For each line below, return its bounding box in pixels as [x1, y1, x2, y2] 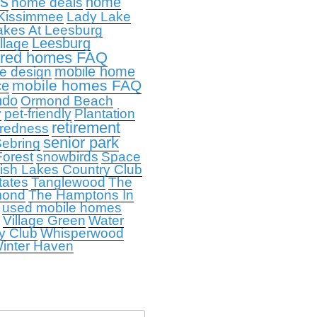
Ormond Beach [20, 93, 113, 108]
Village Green [2, 213, 86, 228]
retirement [51, 119, 120, 137]
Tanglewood [30, 175, 105, 190]
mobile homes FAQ [11, 77, 142, 94]
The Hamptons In [28, 188, 134, 202]
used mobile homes [1, 200, 122, 215]
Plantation [74, 106, 135, 121]
